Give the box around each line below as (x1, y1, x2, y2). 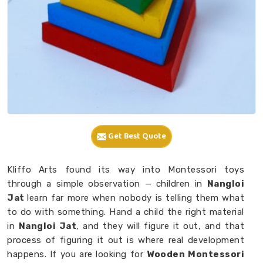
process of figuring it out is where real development (7, 235, 244, 245)
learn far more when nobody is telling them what (27, 193, 245, 203)
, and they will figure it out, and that (76, 221, 245, 231)
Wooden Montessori (147, 249, 245, 259)
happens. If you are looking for (7, 249, 147, 259)
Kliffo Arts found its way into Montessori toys (7, 164, 244, 175)
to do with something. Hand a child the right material (7, 207, 244, 217)
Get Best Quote (106, 130, 166, 143)
